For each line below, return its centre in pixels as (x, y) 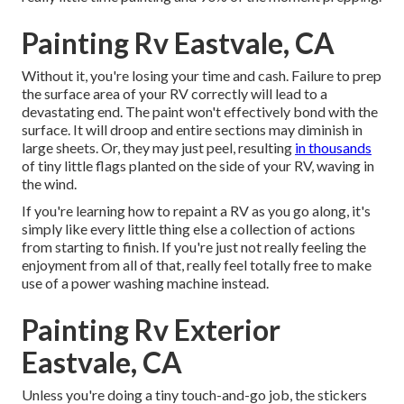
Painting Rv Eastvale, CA (178, 43)
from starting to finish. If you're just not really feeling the (194, 247)
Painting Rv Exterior (151, 330)
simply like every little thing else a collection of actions (188, 229)
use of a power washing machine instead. (145, 283)
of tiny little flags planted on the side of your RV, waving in (198, 166)
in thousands (333, 148)
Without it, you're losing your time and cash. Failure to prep (202, 76)
